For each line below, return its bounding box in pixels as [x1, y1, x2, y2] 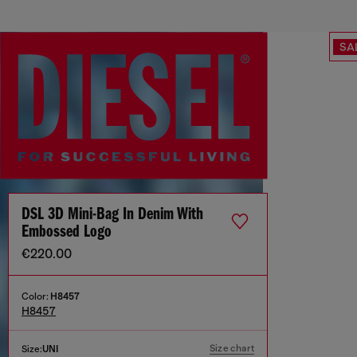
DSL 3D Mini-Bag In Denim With [22, 206, 203, 225]
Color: [22, 291, 50, 303]
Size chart [210, 343, 254, 355]
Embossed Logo [22, 223, 112, 242]
